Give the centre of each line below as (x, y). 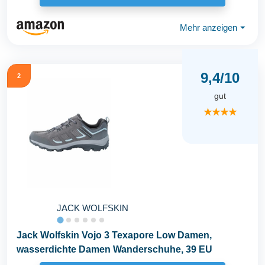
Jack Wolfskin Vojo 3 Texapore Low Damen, (114, 235)
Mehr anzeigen (209, 28)
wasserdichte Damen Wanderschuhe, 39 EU (114, 249)
